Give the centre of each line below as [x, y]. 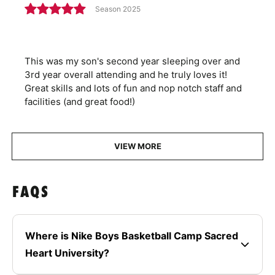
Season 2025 [118, 9]
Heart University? [67, 253]
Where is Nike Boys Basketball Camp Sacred [132, 236]
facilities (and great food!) [80, 102]
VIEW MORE [137, 146]
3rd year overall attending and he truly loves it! [126, 75]
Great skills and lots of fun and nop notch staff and [133, 88]
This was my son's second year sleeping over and [132, 61]
